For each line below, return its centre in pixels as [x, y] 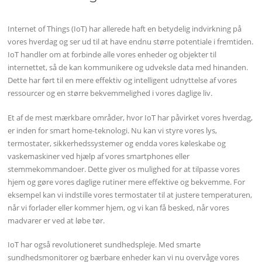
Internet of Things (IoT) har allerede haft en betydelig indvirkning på [125, 28]
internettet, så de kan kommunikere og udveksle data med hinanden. [128, 67]
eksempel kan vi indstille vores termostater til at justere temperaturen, [130, 194]
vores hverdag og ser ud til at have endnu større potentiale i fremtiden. [131, 41]
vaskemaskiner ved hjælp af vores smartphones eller [99, 156]
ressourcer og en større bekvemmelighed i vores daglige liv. [110, 93]
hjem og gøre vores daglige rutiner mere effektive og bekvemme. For [127, 182]
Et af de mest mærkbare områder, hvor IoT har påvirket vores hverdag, [130, 117]
